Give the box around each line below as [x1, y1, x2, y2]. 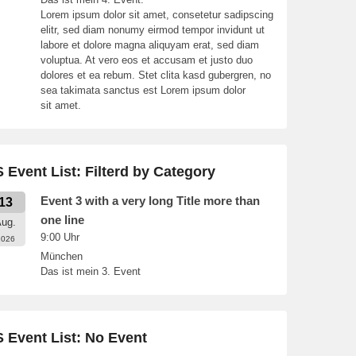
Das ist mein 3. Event [41, 265, 141, 277]
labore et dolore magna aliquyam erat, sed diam [41, 38, 259, 51]
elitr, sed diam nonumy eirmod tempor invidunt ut [41, 23, 265, 36]
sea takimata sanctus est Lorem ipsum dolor [41, 83, 246, 96]
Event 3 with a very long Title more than [41, 193, 260, 207]
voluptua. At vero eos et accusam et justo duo [41, 53, 253, 66]
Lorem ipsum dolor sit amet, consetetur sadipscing [41, 8, 273, 21]
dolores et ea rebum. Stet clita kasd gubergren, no [41, 68, 271, 81]
